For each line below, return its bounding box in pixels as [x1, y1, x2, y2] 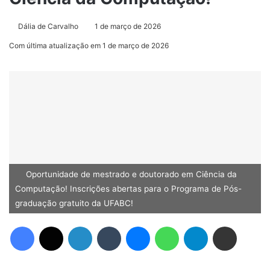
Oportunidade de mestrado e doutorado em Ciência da [24, 169, 237, 180]
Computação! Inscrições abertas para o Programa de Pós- [15, 184, 242, 194]
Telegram [208, 221, 216, 233]
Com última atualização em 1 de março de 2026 [9, 41, 169, 51]
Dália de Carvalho [18, 22, 78, 31]
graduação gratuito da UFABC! [15, 198, 133, 209]
